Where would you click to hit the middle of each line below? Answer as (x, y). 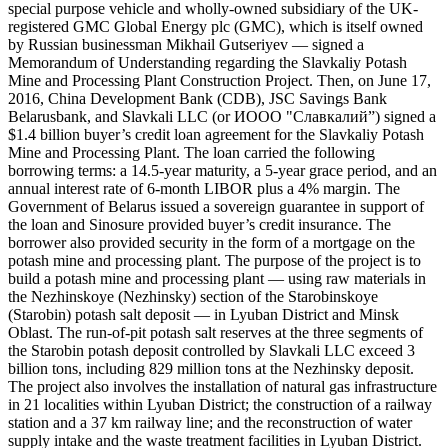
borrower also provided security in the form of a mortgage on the (211, 242)
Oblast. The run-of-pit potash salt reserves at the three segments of (215, 332)
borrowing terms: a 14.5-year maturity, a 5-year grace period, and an (222, 170)
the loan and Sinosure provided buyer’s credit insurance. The (199, 224)
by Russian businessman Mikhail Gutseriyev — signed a (186, 44)
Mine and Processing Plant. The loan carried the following (191, 152)
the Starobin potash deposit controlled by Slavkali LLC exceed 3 (211, 350)
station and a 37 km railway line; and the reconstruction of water (210, 422)
